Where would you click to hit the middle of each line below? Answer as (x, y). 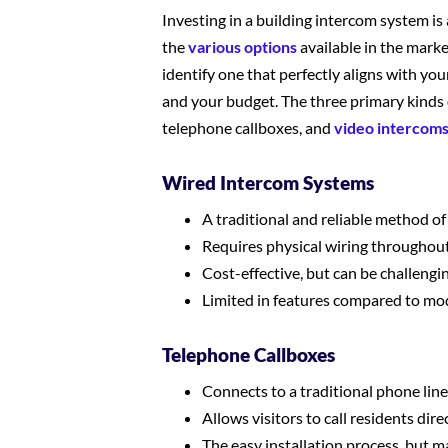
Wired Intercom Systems (268, 182)
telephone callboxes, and (248, 127)
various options (242, 46)
